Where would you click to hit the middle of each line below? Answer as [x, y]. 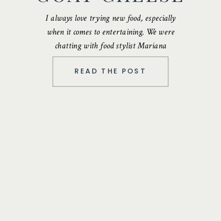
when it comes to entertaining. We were [110, 32]
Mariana [152, 46]
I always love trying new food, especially [110, 18]
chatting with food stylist [96, 46]
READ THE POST [110, 71]
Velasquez [107, 59]
